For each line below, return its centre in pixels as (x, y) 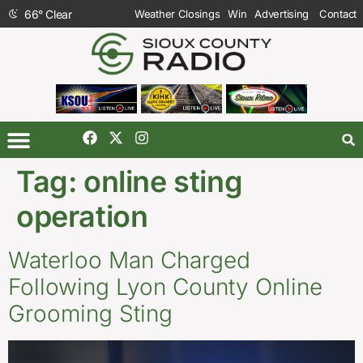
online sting (163, 182)
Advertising (282, 14)
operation (82, 217)
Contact (338, 14)
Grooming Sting (90, 314)
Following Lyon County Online (165, 287)
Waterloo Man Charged (129, 261)
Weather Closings (177, 14)
